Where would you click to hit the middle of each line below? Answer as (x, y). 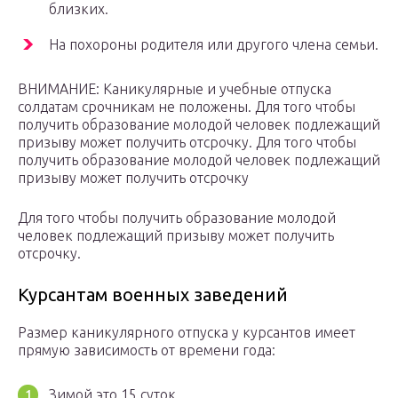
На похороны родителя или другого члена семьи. (214, 45)
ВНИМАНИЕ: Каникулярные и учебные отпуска (175, 89)
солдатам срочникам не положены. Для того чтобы (187, 107)
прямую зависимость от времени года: (147, 350)
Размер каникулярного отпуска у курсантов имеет (187, 333)
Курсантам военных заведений (153, 295)
